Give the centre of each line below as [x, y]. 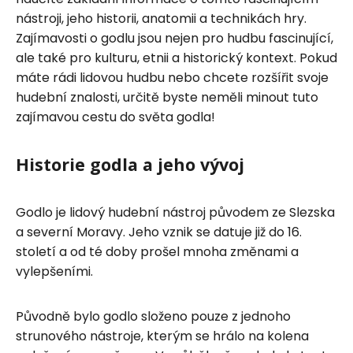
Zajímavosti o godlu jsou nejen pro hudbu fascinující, [175, 38]
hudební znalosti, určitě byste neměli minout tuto [167, 97]
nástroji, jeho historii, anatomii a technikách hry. [161, 18]
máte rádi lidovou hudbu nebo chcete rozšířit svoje [172, 77]
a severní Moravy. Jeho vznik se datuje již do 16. [159, 232]
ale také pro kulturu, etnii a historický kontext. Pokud [176, 58]
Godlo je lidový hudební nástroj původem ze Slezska [175, 212]
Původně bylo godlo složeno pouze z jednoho [153, 316]
